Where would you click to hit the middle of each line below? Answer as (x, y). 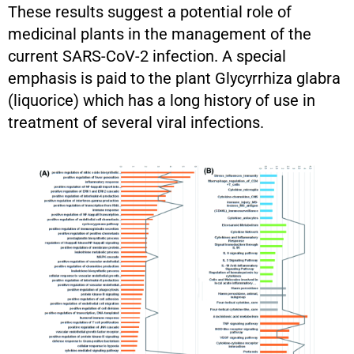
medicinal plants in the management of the (160, 34)
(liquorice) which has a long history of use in (162, 100)
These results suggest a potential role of (150, 11)
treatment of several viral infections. (136, 122)
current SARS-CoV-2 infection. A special (147, 56)
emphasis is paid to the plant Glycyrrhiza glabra (174, 78)
